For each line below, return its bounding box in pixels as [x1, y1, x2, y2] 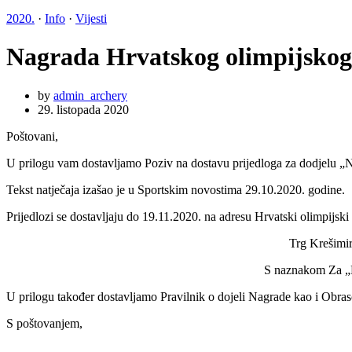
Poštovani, [6, 129, 58, 143]
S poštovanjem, [6, 316, 82, 330]
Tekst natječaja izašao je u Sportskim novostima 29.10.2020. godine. [6, 182, 345, 196]
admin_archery [53, 88, 127, 102]
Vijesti [75, 12, 107, 25]
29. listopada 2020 [38, 102, 129, 116]
